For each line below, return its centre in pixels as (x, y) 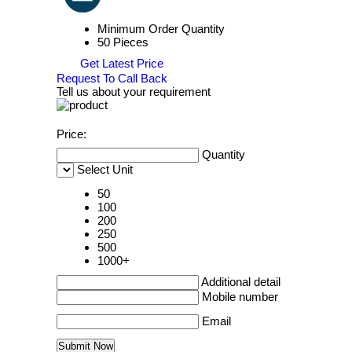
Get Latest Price (120, 63)
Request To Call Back (112, 79)
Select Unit (105, 170)
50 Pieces (123, 42)
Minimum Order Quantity (161, 29)
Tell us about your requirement (134, 92)
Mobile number (240, 297)
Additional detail (241, 282)
